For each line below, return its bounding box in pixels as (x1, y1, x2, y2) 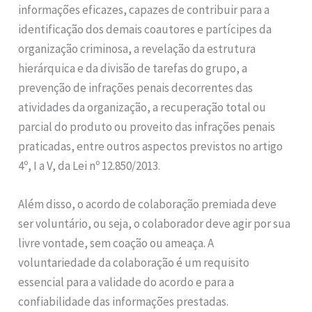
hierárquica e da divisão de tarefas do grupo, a (18, 60, 248, 76)
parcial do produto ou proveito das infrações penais (18, 118, 276, 134)
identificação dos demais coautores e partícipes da (18, 21, 272, 37)
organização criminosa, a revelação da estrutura (18, 40, 256, 56)
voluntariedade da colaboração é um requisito (18, 255, 250, 271)
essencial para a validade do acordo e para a (18, 274, 235, 290)
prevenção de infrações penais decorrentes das (18, 79, 253, 95)
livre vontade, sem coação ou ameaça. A (18, 235, 214, 251)
